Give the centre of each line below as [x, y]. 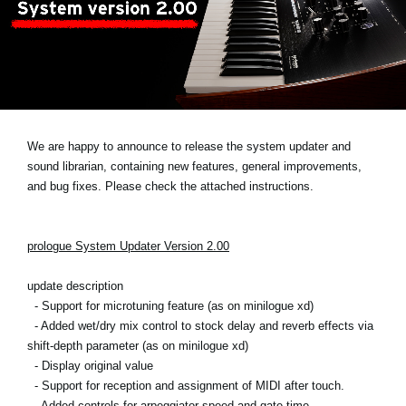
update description [75, 285]
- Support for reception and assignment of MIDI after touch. [186, 385]
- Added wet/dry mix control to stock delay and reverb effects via [200, 325]
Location [88, 46]
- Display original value [90, 365]
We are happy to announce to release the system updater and [189, 146]
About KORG [103, 146]
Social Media [100, 82]
